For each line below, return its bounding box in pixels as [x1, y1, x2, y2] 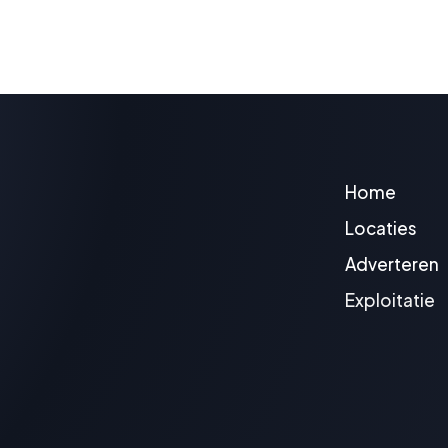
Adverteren [344, 253, 439, 276]
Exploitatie [344, 289, 435, 312]
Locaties [344, 217, 417, 240]
